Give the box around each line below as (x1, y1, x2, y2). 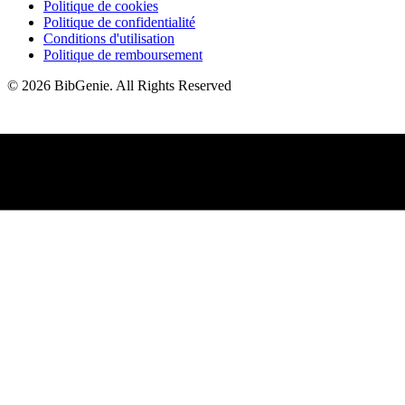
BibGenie (54, 77, 109, 93)
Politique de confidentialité (43, 14, 195, 30)
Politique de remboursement (43, 46, 202, 62)
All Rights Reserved (116, 77, 231, 93)
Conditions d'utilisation (43, 30, 174, 46)
